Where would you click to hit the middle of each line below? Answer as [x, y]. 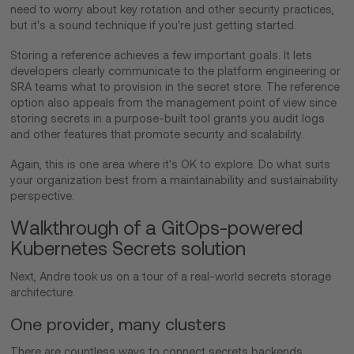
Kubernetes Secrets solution [128, 248]
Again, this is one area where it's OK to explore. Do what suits [171, 164]
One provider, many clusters [119, 324]
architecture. [45, 292]
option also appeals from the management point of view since [174, 102]
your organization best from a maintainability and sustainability [175, 180]
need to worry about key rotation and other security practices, [173, 9]
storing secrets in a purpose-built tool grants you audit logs [168, 118]
